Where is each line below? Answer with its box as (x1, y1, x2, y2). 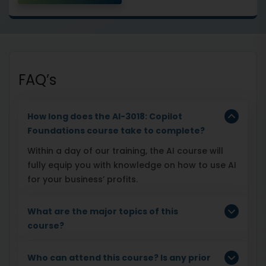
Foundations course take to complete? (27, 124, 207, 137)
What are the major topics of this (27, 205, 178, 217)
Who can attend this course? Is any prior (27, 251, 211, 264)
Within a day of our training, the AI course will (27, 144, 223, 157)
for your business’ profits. (27, 173, 138, 185)
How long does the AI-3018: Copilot (27, 110, 182, 122)
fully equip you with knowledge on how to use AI (27, 159, 236, 171)
